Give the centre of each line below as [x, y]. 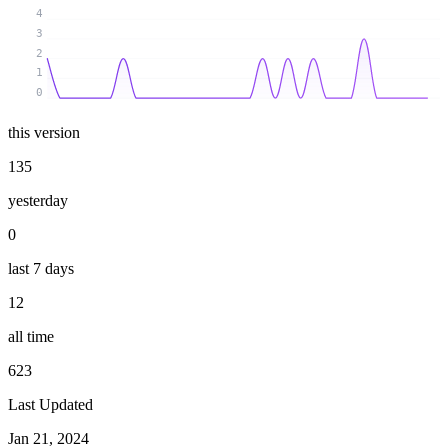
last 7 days [41, 268]
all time [31, 336]
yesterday [38, 200]
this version [44, 132]
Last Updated [50, 404]
